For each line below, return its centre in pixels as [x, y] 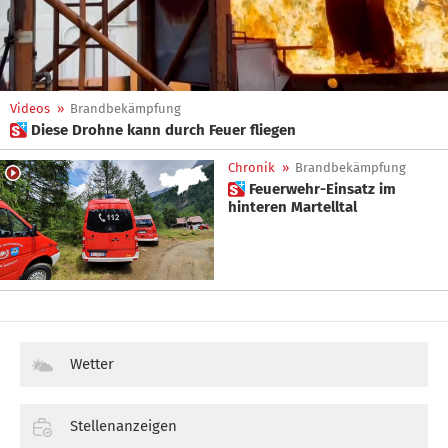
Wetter [92, 364]
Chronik [251, 167]
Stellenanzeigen [123, 426]
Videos [30, 108]
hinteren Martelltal [292, 207]
